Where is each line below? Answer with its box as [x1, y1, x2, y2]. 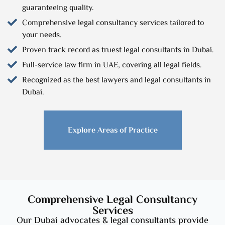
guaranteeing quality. [22, 2, 94, 15]
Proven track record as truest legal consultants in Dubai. [22, 44, 214, 57]
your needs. [22, 29, 62, 42]
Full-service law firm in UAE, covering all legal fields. [22, 59, 202, 72]
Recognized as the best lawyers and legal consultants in [22, 74, 211, 87]
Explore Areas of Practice [67, 124, 158, 137]
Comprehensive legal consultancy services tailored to [22, 17, 204, 30]
